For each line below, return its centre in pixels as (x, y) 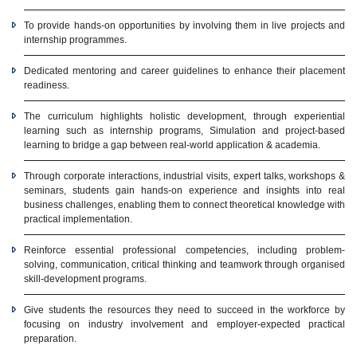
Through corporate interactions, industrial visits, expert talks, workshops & (184, 176)
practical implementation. (78, 219)
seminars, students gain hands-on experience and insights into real (184, 190)
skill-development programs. (85, 279)
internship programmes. (75, 40)
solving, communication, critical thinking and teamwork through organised (184, 265)
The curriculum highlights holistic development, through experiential (184, 116)
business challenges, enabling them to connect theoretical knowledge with (184, 205)
